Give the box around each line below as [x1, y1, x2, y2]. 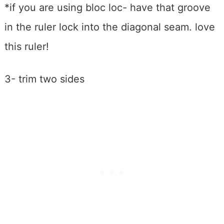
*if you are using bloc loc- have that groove [4, 1, 210, 14]
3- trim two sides [4, 73, 84, 85]
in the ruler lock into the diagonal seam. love [4, 21, 215, 33]
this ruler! [4, 40, 49, 53]
